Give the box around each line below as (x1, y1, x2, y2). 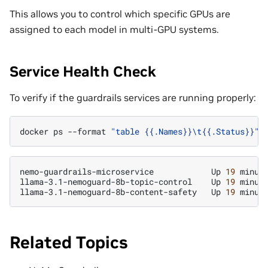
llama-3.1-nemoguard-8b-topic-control (20, 176, 192, 188)
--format (68, 126, 106, 138)
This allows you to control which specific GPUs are (10, 7, 230, 20)
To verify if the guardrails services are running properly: (10, 91, 256, 103)
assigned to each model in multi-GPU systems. (10, 23, 219, 35)
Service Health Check (10, 62, 156, 81)
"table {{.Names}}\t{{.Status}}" (111, 126, 259, 138)
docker (20, 126, 48, 138)
